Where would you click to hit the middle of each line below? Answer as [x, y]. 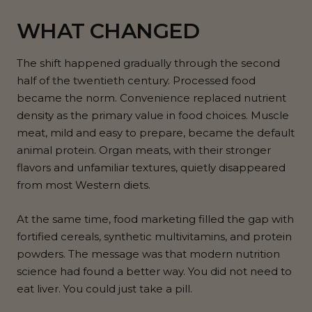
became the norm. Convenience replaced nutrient [151, 98]
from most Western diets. [84, 185]
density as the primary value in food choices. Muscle [153, 116]
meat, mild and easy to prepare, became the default [156, 133]
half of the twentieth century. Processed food [136, 81]
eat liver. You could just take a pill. [104, 289]
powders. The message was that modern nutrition [148, 254]
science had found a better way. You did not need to [154, 272]
